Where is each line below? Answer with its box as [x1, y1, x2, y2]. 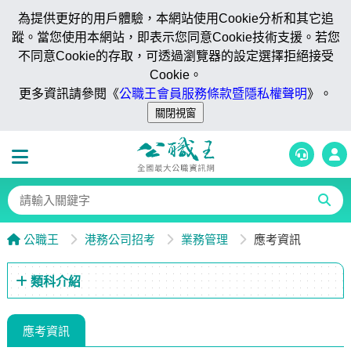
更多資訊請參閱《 [19, 87, 119, 100]
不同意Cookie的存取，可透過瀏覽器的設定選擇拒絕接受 [17, 49, 334, 63]
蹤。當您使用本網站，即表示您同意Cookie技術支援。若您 [11, 31, 340, 44]
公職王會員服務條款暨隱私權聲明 [119, 87, 307, 100]
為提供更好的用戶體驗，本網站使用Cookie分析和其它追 [17, 12, 334, 25]
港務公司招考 [84, 233, 155, 246]
